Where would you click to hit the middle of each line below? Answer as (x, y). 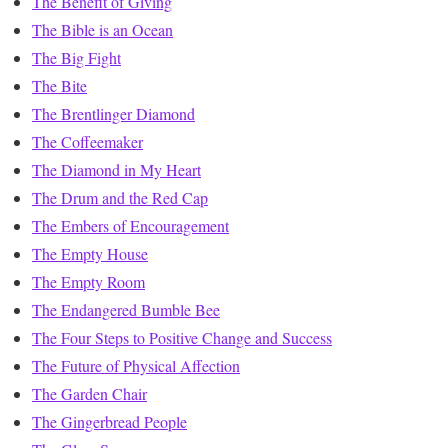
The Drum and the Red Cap (120, 198)
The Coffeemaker (87, 142)
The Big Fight (76, 58)
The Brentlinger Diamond (113, 114)
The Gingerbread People (109, 422)
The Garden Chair (89, 394)
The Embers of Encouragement (130, 226)
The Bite (59, 86)
